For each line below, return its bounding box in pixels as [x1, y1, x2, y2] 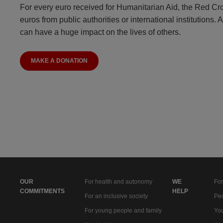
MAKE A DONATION [31, 57, 88, 64]
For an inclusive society [85, 192, 148, 200]
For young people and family [85, 207, 162, 214]
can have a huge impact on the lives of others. [20, 27, 181, 36]
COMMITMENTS [20, 187, 65, 195]
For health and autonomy [85, 178, 152, 185]
